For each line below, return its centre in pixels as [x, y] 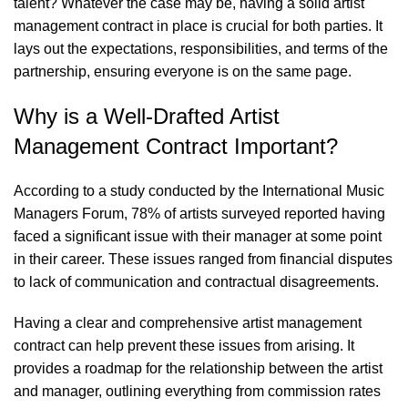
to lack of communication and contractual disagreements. [196, 282]
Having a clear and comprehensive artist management [188, 323]
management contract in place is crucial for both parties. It [198, 26]
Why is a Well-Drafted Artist [147, 116]
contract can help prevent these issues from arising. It [184, 346]
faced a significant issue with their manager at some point [198, 236]
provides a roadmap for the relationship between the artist [198, 368]
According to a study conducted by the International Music [199, 191]
